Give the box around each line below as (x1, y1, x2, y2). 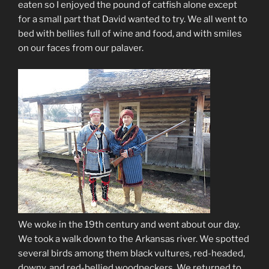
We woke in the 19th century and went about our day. (18, 219, 240, 230)
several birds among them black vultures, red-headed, (18, 247, 245, 259)
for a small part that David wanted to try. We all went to (18, 14, 247, 25)
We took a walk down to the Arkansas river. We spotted (18, 233, 249, 244)
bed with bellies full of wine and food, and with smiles (18, 28, 242, 40)
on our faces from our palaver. (18, 43, 144, 54)
